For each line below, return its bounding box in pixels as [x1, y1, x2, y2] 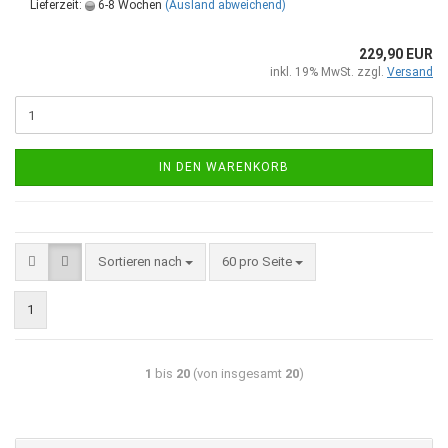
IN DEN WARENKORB [159, 160, 289, 174]
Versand [387, 65, 433, 79]
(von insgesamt [189, 366, 285, 381]
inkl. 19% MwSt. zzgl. [270, 65, 387, 79]
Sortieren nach [98, 254, 185, 269]
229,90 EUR [359, 46, 433, 62]
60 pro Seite [222, 254, 295, 269]
